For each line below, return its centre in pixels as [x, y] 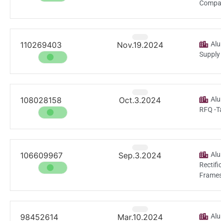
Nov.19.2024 [140, 45]
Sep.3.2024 [140, 156]
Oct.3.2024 [140, 100]
